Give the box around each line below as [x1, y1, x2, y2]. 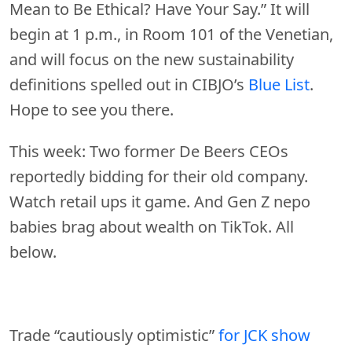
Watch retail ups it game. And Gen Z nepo [9, 190, 310, 212]
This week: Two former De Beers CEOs [9, 140, 288, 162]
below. [9, 240, 57, 262]
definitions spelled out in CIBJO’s [9, 73, 248, 95]
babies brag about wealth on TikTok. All [9, 215, 294, 237]
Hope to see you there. [9, 98, 174, 120]
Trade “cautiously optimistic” [9, 324, 218, 346]
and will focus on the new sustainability [9, 48, 294, 70]
